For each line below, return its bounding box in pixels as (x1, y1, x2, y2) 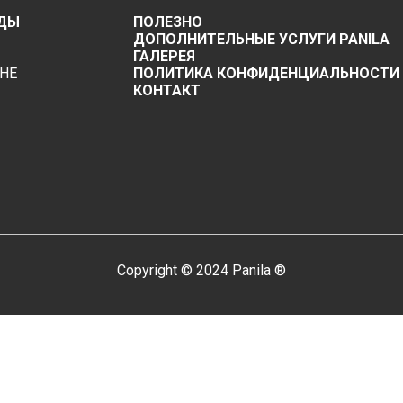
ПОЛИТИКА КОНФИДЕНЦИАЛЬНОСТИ (133, 65, 399, 83)
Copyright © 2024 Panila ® (117, 262, 286, 280)
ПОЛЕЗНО (133, 13, 202, 31)
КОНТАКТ (133, 82, 201, 100)
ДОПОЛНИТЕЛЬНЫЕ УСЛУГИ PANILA (133, 31, 390, 49)
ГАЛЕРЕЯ (133, 48, 195, 66)
